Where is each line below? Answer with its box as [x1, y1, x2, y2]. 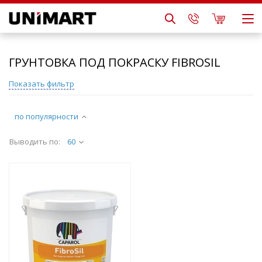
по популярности [15, 111, 78, 122]
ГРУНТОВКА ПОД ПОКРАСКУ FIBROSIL [9, 54, 220, 70]
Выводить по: [9, 136, 60, 147]
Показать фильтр [9, 78, 74, 89]
